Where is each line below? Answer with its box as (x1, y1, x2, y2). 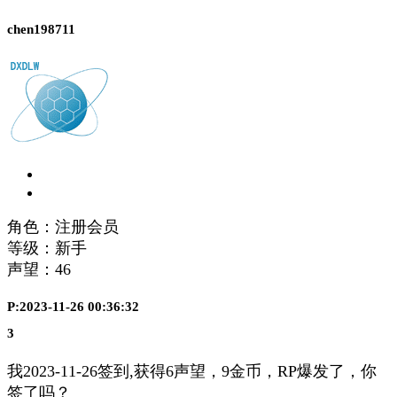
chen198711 (7, 21, 75, 36)
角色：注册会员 (7, 217, 119, 236)
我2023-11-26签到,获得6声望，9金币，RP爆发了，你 (7, 362, 377, 381)
